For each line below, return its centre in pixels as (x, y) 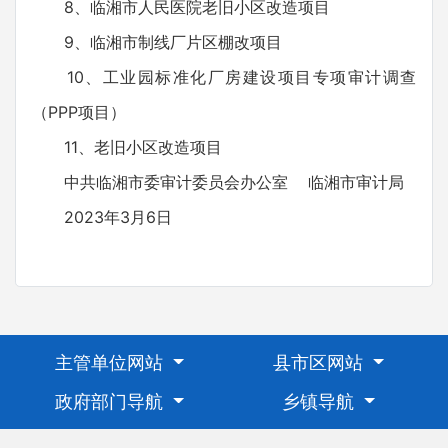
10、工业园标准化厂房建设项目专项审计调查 (224, 77)
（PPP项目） (79, 112)
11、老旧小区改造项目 (127, 147)
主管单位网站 (112, 362)
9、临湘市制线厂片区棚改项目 (157, 42)
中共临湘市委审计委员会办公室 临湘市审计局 (218, 182)
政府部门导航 (112, 401)
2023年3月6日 (102, 217)
